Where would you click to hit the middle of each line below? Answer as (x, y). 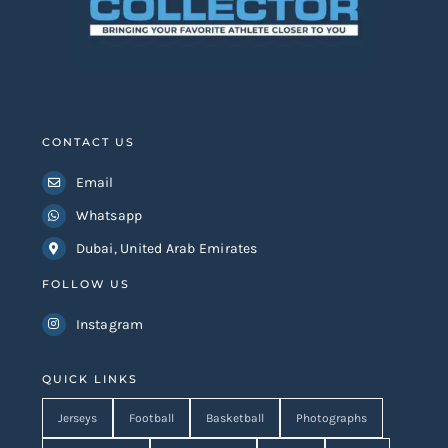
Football (151, 418)
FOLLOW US (86, 283)
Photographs (331, 418)
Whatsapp (109, 215)
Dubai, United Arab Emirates (166, 248)
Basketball (235, 418)
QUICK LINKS (90, 379)
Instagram (109, 324)
